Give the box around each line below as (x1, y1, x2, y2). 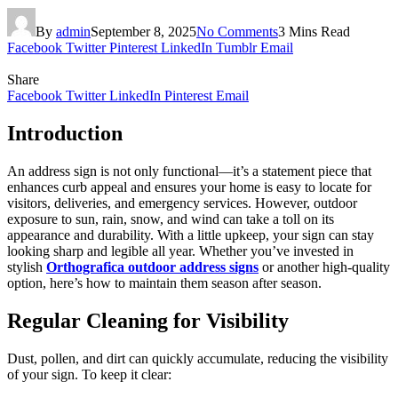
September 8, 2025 (91, 23, 196, 39)
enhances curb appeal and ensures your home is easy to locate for (7, 179, 371, 195)
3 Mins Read (278, 23, 350, 39)
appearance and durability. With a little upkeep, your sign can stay (7, 227, 374, 243)
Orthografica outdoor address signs (46, 259, 259, 275)
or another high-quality (259, 259, 390, 275)
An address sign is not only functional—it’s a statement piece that (7, 163, 371, 179)
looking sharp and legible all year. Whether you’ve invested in (7, 243, 354, 259)
